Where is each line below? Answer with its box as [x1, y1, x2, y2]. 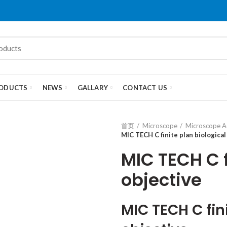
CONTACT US [123, 83, 168, 92]
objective [121, 168, 202, 192]
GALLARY [77, 83, 108, 92]
